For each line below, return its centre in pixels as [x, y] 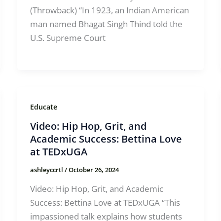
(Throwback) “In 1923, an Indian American [109, 10]
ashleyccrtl [47, 170]
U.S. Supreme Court [68, 37]
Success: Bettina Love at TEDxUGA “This [105, 202]
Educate [43, 107]
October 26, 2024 [93, 170]
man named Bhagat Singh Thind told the [106, 24]
